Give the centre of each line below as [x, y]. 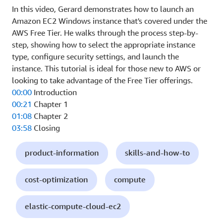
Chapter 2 [50, 116]
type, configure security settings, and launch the [95, 56]
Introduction [54, 92]
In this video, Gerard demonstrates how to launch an [103, 9]
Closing [46, 128]
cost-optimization [56, 179]
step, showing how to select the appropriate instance [104, 44]
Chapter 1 [50, 104]
